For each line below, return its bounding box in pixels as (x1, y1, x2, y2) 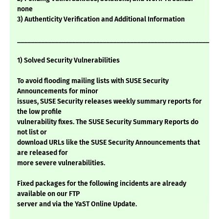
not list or (17, 128, 47, 137)
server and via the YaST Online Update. (17, 200, 137, 209)
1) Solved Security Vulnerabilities (17, 56, 120, 65)
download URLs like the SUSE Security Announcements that (17, 138, 200, 147)
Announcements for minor (17, 87, 98, 96)
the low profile (17, 108, 62, 116)
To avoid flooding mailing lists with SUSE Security (17, 77, 169, 86)
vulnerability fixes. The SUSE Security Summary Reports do (17, 118, 198, 127)
